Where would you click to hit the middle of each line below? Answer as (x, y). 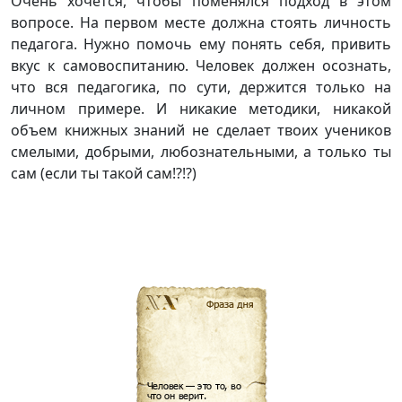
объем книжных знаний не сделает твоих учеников (201, 131)
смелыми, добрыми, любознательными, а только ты (201, 152)
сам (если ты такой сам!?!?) (104, 174)
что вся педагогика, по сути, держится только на (201, 87)
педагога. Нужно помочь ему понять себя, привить (201, 44)
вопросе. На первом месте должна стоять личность (201, 23)
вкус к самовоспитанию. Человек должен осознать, (201, 66)
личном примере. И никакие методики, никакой (201, 109)
